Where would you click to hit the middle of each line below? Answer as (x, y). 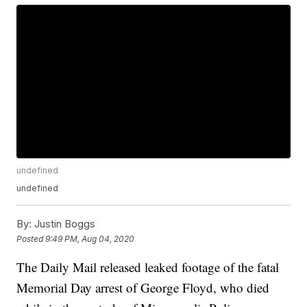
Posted (31, 238)
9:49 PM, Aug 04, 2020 (90, 238)
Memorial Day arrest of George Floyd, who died (143, 288)
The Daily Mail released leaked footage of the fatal (148, 267)
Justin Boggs (64, 224)
